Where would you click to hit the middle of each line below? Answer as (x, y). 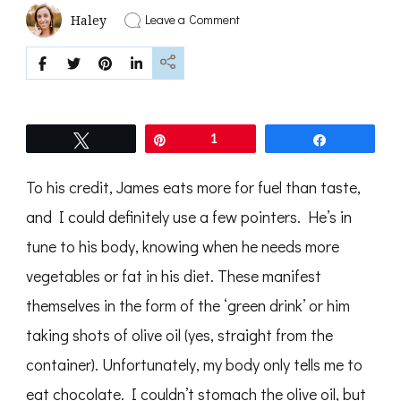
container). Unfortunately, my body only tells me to (194, 365)
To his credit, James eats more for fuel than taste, (193, 188)
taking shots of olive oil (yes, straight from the (179, 335)
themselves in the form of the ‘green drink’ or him (188, 306)
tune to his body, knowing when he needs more (183, 247)
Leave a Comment (192, 20)
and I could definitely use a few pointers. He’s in (189, 217)
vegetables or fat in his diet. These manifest (174, 276)
